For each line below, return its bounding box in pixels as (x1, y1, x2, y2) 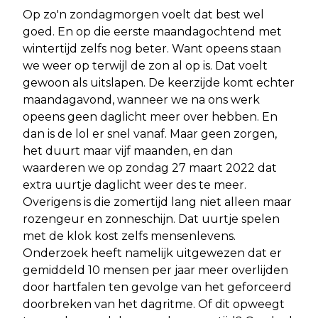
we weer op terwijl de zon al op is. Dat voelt (23, 58, 268, 72)
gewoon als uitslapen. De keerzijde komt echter (23, 75, 295, 89)
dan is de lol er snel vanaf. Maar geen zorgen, (23, 126, 277, 141)
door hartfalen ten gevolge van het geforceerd (23, 280, 292, 294)
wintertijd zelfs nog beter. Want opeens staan (23, 41, 281, 55)
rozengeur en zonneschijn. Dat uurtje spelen (23, 212, 280, 226)
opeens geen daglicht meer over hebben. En (23, 109, 278, 124)
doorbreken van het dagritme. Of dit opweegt (23, 297, 285, 311)
